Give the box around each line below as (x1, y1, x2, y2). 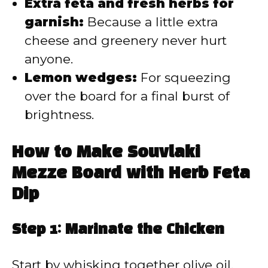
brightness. (25, 106, 94, 122)
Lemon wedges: (25, 69, 137, 85)
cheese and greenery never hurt (25, 32, 227, 48)
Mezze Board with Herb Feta (12, 166, 250, 182)
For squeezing (137, 69, 231, 85)
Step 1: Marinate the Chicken (12, 224, 224, 237)
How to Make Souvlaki (12, 145, 200, 161)
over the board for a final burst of (25, 88, 230, 103)
